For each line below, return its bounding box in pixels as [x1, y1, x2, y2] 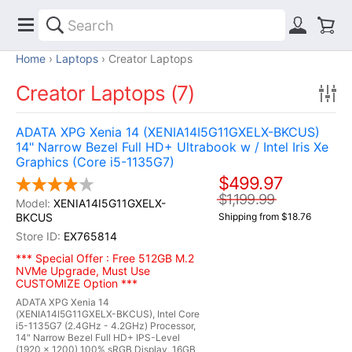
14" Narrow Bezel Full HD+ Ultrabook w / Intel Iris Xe [16, 139, 328, 155]
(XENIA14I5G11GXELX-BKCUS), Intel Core [16, 308, 200, 320]
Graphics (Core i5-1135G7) [16, 154, 174, 170]
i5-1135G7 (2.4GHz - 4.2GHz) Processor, [16, 320, 196, 332]
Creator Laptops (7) [16, 81, 195, 105]
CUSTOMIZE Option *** [16, 277, 137, 290]
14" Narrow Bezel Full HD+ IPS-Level [16, 332, 180, 343]
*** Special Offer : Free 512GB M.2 [16, 251, 194, 265]
